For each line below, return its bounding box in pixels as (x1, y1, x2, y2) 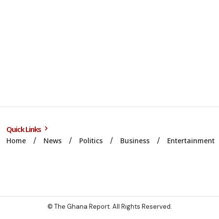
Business (120, 136, 150, 145)
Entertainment (167, 136, 215, 145)
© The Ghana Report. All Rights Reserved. (47, 202, 172, 211)
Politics (79, 136, 103, 145)
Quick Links (6, 124, 43, 134)
